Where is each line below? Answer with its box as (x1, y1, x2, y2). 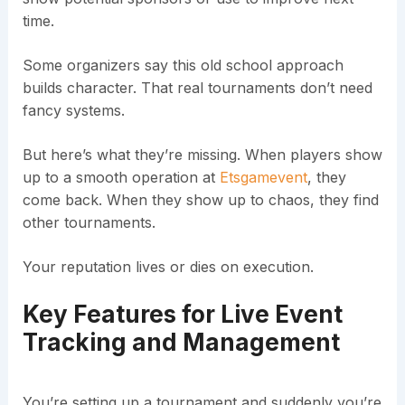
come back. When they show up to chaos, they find (22, 191, 379, 210)
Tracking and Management (22, 328, 340, 357)
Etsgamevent (219, 168, 307, 187)
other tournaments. (22, 213, 155, 232)
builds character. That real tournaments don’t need (22, 79, 372, 98)
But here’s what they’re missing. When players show (22, 146, 382, 165)
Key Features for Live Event (22, 300, 343, 329)
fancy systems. (22, 101, 125, 120)
